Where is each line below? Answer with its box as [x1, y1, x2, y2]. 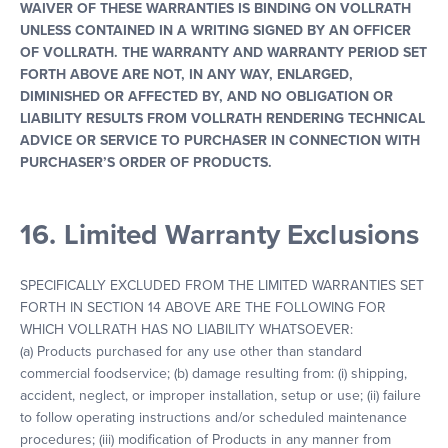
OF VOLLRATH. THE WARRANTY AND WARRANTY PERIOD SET [20, 44, 427, 61]
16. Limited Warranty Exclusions [20, 218, 420, 252]
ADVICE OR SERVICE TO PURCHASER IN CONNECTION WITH [20, 132, 420, 149]
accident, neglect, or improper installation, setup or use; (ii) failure [20, 387, 421, 404]
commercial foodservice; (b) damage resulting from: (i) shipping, [20, 365, 407, 382]
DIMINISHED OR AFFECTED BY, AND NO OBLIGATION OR [20, 88, 393, 105]
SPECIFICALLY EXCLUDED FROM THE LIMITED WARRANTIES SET [20, 277, 424, 294]
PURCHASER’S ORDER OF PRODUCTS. [20, 154, 276, 171]
